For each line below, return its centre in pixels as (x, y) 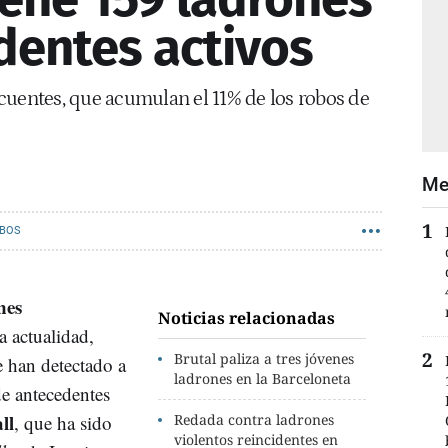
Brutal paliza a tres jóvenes (264, 358)
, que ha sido (63, 422)
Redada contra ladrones (254, 419)
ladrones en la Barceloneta (263, 378)
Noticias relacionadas (247, 317)
